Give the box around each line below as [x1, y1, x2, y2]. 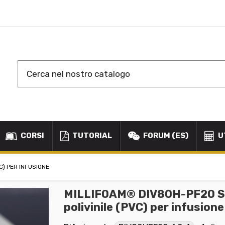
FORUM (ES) [142, 131, 188, 141]
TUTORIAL [71, 131, 112, 141]
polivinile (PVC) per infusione [64, 200, 224, 214]
